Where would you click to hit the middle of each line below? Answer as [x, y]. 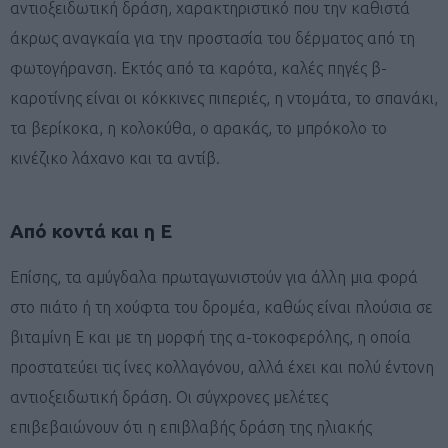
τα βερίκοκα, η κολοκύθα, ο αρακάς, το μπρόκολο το [198, 127]
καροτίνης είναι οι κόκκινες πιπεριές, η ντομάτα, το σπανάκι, [224, 97]
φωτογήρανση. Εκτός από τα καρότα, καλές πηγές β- [198, 67]
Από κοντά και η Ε [91, 230]
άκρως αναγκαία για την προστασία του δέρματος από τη [212, 37]
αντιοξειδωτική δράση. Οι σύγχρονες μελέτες [169, 396]
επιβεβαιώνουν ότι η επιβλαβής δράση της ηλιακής [191, 426]
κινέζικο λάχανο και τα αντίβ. [115, 157]
